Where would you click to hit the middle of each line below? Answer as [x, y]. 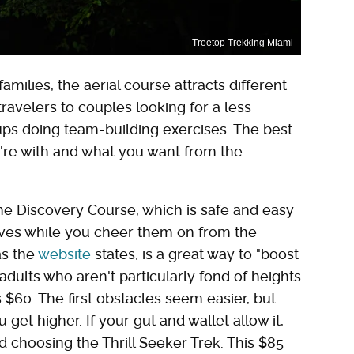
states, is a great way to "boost [195, 254]
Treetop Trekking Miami [243, 43]
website [64, 254]
